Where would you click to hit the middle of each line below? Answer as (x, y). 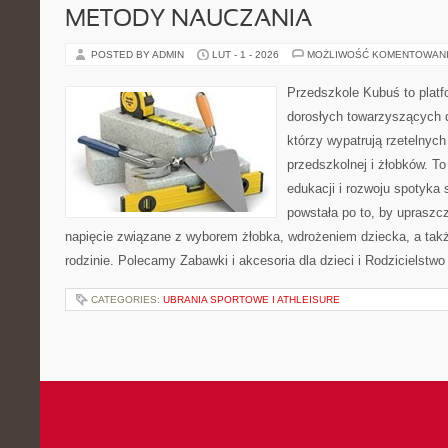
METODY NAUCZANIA (188, 20)
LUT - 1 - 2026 (245, 54)
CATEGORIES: (127, 299)
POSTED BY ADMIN (139, 54)
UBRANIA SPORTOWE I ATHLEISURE (251, 299)
